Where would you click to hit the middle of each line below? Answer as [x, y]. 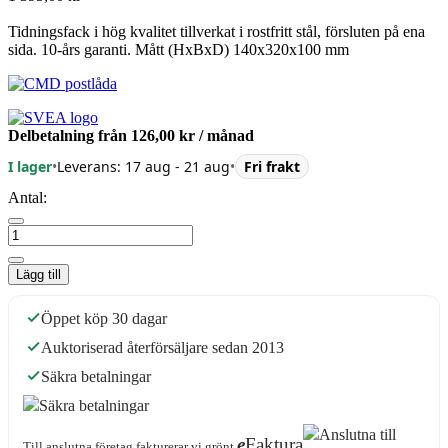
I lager [30, 167]
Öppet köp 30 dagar [104, 318]
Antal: [27, 197]
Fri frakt [272, 167]
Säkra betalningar [96, 376]
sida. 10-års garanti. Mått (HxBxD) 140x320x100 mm [178, 49]
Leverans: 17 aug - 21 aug [143, 167]
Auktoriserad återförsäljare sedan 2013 [162, 347]
